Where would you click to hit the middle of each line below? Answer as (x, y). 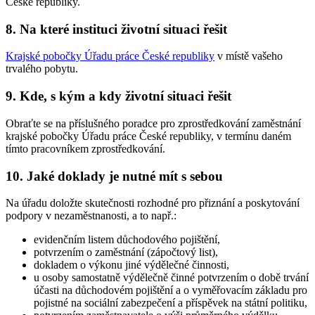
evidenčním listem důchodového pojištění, (127, 240)
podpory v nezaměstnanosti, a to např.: (91, 216)
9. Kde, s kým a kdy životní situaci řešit (118, 96)
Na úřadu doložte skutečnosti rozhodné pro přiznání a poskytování (153, 203)
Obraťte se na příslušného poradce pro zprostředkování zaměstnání (153, 123)
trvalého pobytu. (42, 69)
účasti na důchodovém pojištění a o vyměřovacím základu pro (171, 290)
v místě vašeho (249, 56)
